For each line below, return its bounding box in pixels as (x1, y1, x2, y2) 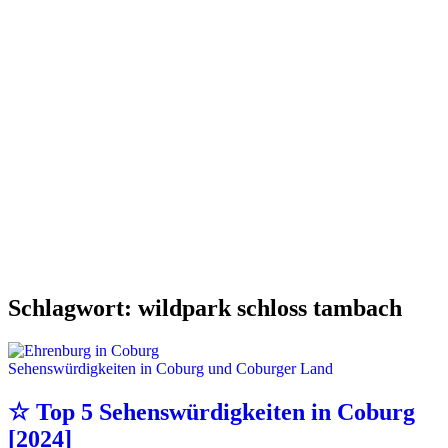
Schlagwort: (8, 294, 138, 321)
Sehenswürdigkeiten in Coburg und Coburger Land (8, 359, 333, 377)
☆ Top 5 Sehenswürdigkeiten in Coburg (8, 398, 415, 425)
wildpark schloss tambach (138, 294, 402, 321)
